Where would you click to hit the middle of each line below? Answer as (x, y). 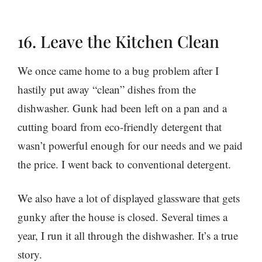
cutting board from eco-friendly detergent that (120, 126)
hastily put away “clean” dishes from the (107, 89)
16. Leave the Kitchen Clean (118, 41)
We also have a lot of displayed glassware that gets (129, 198)
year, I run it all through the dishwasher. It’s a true (128, 236)
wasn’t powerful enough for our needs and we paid (130, 145)
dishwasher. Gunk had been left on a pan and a (122, 108)
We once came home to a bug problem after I (118, 70)
